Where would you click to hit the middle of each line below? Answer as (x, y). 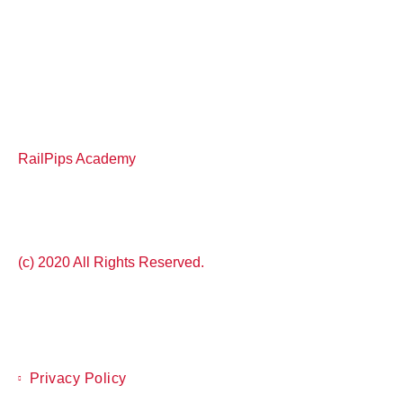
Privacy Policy (78, 378)
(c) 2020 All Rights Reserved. (111, 262)
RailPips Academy (77, 158)
